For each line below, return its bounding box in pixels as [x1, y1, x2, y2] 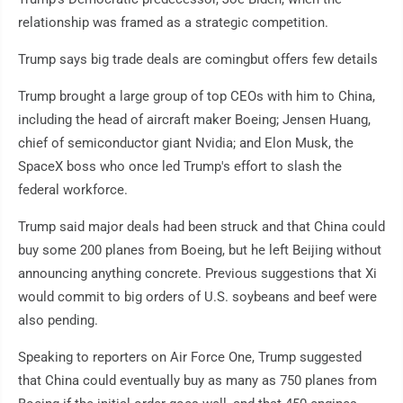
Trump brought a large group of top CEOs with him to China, [18, 88, 375, 104]
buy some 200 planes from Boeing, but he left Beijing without [18, 242, 381, 258]
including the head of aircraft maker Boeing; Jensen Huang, [18, 112, 371, 128]
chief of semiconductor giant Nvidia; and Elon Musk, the [18, 135, 354, 151]
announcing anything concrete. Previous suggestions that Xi [18, 265, 377, 282]
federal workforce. [18, 182, 128, 198]
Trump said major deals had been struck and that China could [18, 219, 385, 235]
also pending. [18, 312, 98, 328]
